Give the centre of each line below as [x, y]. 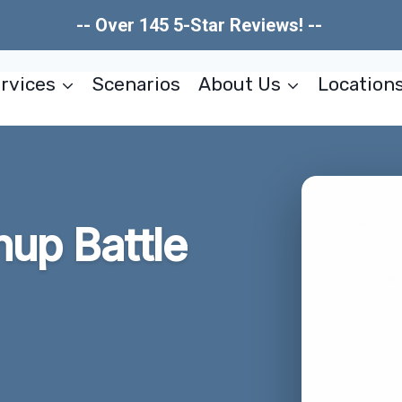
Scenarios [137, 84]
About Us [239, 84]
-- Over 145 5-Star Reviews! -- [201, 25]
